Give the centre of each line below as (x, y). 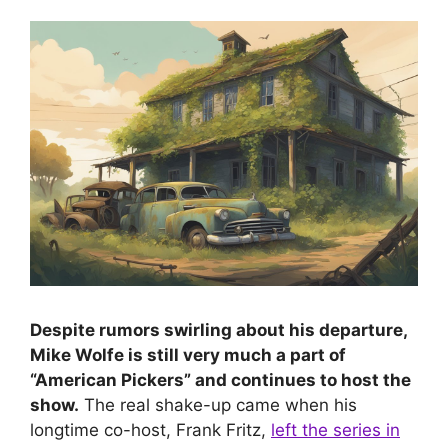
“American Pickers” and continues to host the (220, 380)
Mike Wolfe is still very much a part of (188, 355)
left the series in (335, 430)
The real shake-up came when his (218, 405)
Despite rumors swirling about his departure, (218, 330)
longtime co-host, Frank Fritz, (150, 430)
